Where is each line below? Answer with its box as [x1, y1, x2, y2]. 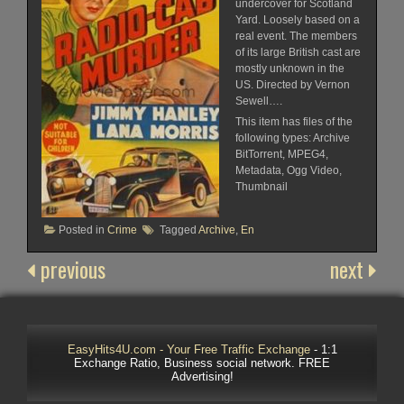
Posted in [59, 223, 107, 236]
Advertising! [170, 369, 234, 383]
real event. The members [234, 29, 357, 42]
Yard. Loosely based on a [234, 13, 360, 26]
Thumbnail [234, 179, 288, 193]
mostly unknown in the [234, 61, 344, 75]
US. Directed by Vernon [234, 78, 350, 91]
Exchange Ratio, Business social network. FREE [74, 355, 330, 370]
